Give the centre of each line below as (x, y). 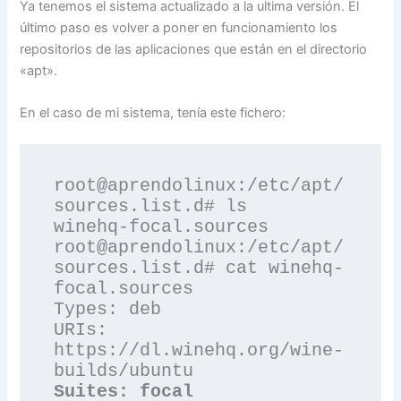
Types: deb (108, 310)
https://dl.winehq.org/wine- (199, 351)
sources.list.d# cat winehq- (199, 269)
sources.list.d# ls (151, 207)
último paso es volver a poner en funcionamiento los (179, 27)
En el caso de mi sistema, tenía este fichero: (153, 113)
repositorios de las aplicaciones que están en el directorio (194, 49)
